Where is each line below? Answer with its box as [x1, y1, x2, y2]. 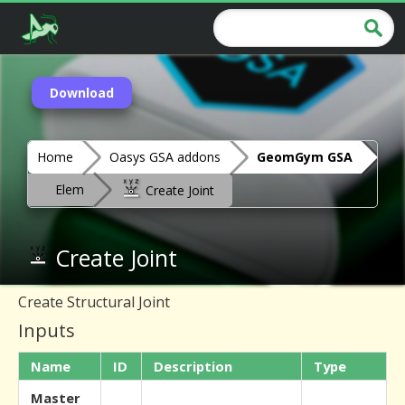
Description [154, 357, 232, 375]
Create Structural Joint [18, 292, 170, 312]
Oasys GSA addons [109, 148, 221, 165]
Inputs [18, 318, 75, 343]
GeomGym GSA [257, 148, 353, 165]
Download [50, 84, 114, 101]
